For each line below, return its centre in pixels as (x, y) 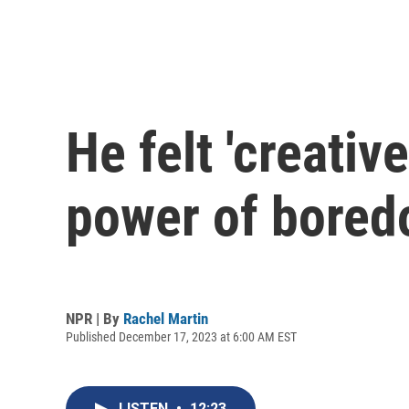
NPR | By (94, 318)
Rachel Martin (166, 318)
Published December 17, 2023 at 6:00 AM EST (181, 336)
